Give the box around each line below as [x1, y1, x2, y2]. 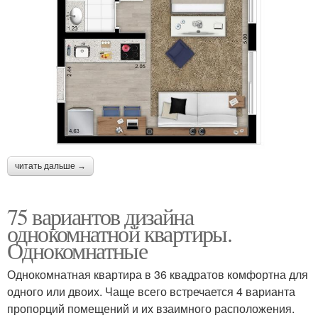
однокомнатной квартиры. [7, 217, 232, 248]
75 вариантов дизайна [7, 200, 193, 231]
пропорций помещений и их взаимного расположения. [7, 300, 295, 317]
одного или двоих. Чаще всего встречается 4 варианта [7, 283, 295, 300]
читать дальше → [15, 160, 86, 171]
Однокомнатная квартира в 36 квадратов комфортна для [7, 265, 308, 283]
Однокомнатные [7, 234, 148, 265]
